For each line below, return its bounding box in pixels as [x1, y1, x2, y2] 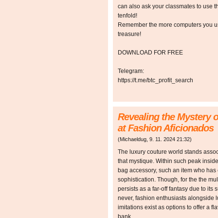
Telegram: [118, 68, 144, 75]
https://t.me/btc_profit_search [118, 77, 193, 84]
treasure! [118, 31, 141, 38]
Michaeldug [120, 136, 146, 143]
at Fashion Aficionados [118, 123, 214, 134]
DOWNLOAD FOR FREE [118, 49, 183, 56]
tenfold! [118, 12, 137, 19]
